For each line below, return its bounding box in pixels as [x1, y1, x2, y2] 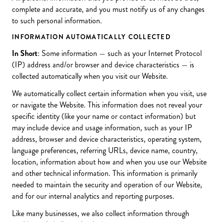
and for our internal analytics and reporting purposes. [12, 190, 174, 202]
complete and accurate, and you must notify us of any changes [12, 3, 205, 15]
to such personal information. [12, 15, 102, 26]
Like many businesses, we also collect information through [12, 208, 189, 219]
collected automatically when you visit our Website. [12, 70, 168, 82]
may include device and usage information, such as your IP [12, 122, 192, 133]
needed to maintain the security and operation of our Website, [12, 179, 202, 190]
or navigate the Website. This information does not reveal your [12, 99, 202, 111]
